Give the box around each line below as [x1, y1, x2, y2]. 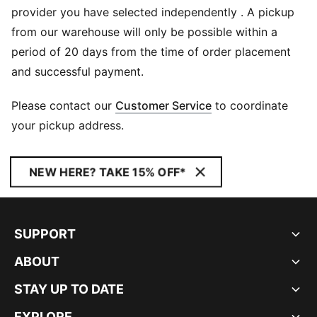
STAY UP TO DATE [14, 282, 124, 296]
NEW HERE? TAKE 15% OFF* [29, 165, 186, 179]
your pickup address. [11, 118, 124, 132]
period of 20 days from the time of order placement [11, 45, 291, 59]
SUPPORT [14, 226, 76, 241]
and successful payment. [11, 64, 144, 79]
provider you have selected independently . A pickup [11, 5, 294, 19]
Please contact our [11, 98, 115, 113]
